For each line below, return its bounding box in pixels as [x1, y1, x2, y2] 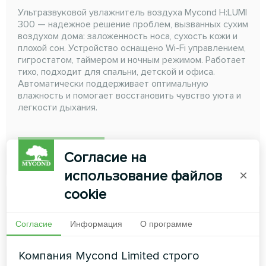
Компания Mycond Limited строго [18, 248, 200, 263]
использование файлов [64, 167, 223, 185]
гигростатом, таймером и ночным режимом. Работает [18, 53, 246, 66]
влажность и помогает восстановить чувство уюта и [18, 89, 241, 102]
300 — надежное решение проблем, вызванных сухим [18, 18, 248, 30]
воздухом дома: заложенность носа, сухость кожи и [18, 30, 237, 42]
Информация [70, 218, 123, 229]
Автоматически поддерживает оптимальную [18, 77, 208, 90]
